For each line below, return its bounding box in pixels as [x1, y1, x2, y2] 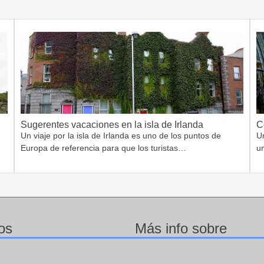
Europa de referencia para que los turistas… [21, 143, 186, 153]
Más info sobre [135, 220, 227, 237]
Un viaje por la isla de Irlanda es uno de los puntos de [21, 131, 221, 141]
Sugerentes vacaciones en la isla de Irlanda [21, 120, 203, 130]
